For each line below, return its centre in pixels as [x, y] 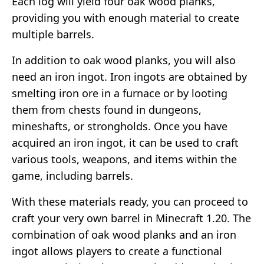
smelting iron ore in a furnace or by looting [120, 93]
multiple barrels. [53, 34]
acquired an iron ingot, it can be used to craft [125, 142]
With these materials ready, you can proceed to [130, 201]
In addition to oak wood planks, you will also [124, 60]
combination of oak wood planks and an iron [124, 234]
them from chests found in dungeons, [107, 109]
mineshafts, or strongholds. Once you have [120, 126]
